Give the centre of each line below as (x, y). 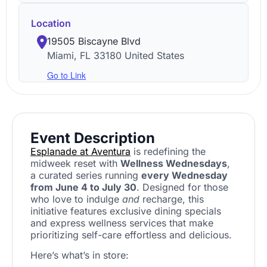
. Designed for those (182, 187)
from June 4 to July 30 (83, 187)
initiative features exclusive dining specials (126, 211)
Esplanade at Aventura (80, 151)
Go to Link (67, 75)
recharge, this (172, 199)
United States (155, 55)
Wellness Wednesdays (174, 163)
